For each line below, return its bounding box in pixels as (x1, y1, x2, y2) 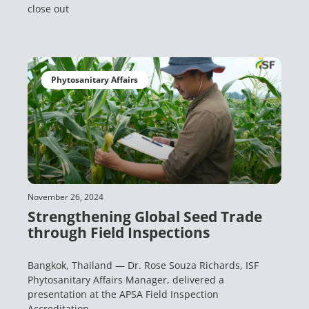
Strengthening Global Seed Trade (28, 207, 262, 226)
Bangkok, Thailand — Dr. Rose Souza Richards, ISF (28, 259, 259, 272)
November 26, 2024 (28, 191, 103, 203)
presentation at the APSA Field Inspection (28, 288, 219, 301)
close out (28, 2, 69, 15)
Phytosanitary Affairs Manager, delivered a (28, 273, 224, 286)
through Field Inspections (28, 223, 210, 242)
